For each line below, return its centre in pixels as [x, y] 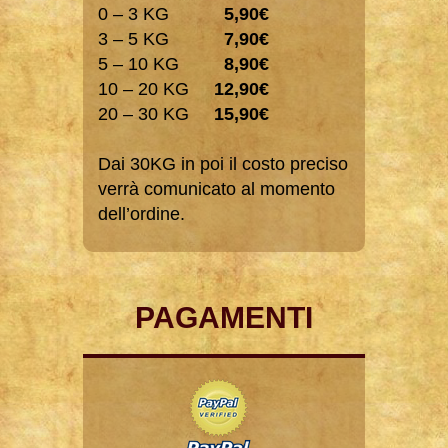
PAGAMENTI [224, 318]
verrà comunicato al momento [216, 189]
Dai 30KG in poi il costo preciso [223, 164]
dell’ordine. [141, 214]
